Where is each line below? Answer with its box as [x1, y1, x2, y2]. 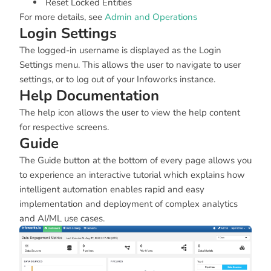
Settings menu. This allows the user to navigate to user [19, 59, 241, 71]
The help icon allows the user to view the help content [19, 106, 240, 119]
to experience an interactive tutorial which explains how [19, 169, 245, 181]
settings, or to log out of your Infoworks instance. [19, 73, 215, 86]
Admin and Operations [105, 11, 197, 24]
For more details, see [19, 11, 105, 24]
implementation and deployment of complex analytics [19, 198, 238, 211]
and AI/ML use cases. [19, 212, 105, 225]
